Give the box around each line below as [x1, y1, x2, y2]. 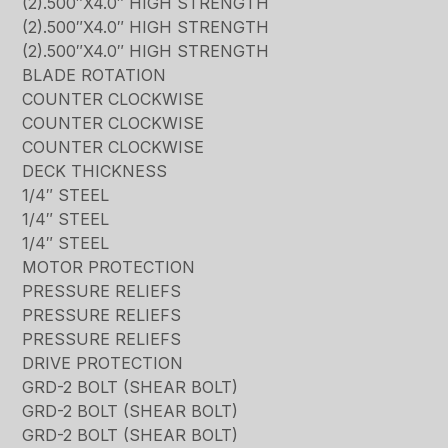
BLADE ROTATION [22, 65, 167, 86]
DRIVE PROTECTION [22, 353, 184, 374]
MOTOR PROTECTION [22, 257, 196, 278]
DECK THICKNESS [22, 161, 168, 182]
